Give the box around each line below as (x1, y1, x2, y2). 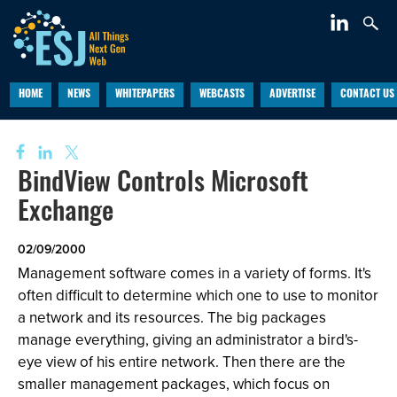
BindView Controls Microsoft (18, 171, 308, 198)
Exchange (18, 200, 113, 228)
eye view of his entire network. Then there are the (18, 351, 346, 373)
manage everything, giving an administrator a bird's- (18, 329, 358, 351)
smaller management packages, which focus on (18, 373, 330, 395)
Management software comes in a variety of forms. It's (18, 262, 371, 284)
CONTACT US (339, 90, 394, 100)
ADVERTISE (269, 90, 315, 100)
